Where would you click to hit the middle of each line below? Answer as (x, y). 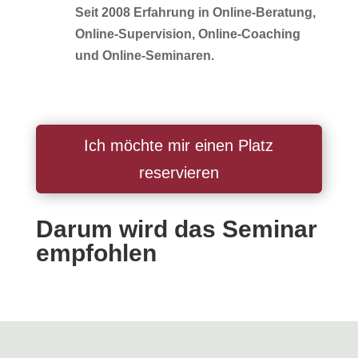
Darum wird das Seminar (176, 229)
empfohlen (96, 253)
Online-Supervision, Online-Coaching (187, 34)
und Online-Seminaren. (144, 55)
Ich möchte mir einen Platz (179, 145)
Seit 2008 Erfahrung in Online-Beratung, (195, 12)
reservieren (179, 172)
